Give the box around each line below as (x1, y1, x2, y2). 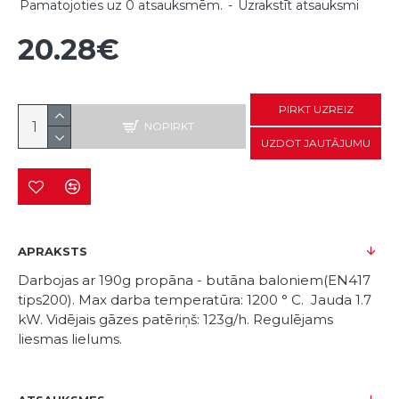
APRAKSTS (18, 244, 87, 258)
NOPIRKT (144, 119, 194, 133)
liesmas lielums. (18, 330, 122, 347)
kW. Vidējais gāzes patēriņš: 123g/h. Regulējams (18, 311, 333, 328)
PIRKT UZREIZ (278, 102, 354, 116)
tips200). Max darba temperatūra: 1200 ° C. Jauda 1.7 (18, 291, 371, 308)
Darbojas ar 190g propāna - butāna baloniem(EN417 (18, 272, 370, 289)
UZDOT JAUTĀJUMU (261, 136, 370, 150)
